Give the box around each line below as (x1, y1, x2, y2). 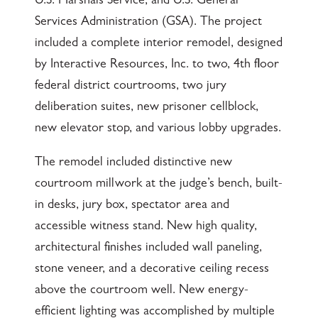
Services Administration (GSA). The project (34, 16, 262, 30)
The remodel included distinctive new (34, 157, 232, 170)
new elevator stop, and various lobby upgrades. (34, 123, 281, 136)
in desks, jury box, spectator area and (34, 199, 229, 213)
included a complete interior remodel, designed (34, 38, 283, 51)
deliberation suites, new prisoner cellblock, (34, 102, 258, 115)
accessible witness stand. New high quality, (34, 221, 257, 234)
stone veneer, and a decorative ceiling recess (34, 263, 269, 277)
